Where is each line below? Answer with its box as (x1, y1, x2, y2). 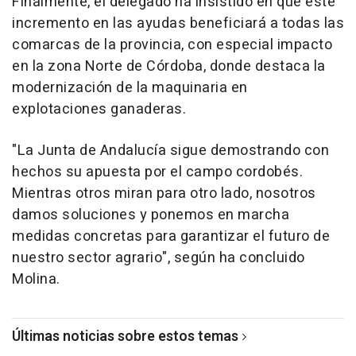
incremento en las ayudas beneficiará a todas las (12, 13, 344, 35)
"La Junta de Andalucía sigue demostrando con (12, 140, 329, 162)
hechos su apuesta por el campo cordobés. (12, 161, 303, 184)
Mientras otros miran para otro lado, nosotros (12, 183, 316, 205)
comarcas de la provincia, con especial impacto (12, 34, 332, 56)
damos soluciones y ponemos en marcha (12, 204, 289, 226)
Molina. (12, 269, 60, 291)
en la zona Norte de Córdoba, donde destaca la (12, 56, 326, 78)
